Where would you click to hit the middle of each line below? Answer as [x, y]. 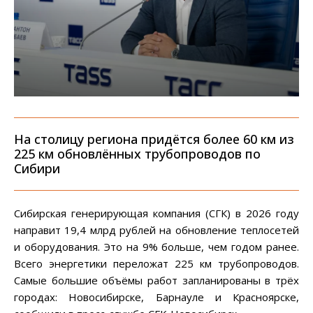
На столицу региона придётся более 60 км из [154, 139]
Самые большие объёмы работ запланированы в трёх [156, 280]
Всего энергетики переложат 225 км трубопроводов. [156, 263]
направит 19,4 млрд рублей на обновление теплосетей [156, 230]
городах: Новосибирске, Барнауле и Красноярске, [156, 297]
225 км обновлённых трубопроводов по [137, 153]
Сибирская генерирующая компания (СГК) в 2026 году [156, 213]
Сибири [37, 168]
